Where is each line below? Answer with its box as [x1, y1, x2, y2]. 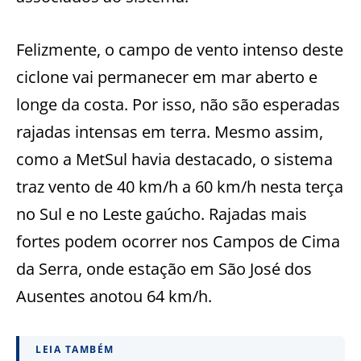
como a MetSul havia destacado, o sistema [16, 147, 333, 170]
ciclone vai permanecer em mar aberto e [16, 65, 317, 88]
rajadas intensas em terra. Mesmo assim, [16, 120, 323, 143]
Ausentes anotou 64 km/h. [16, 284, 212, 307]
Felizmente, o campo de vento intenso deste [16, 38, 343, 60]
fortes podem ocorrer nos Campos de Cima [16, 230, 340, 252]
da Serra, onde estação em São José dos [16, 257, 312, 280]
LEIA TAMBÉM [35, 342, 114, 356]
